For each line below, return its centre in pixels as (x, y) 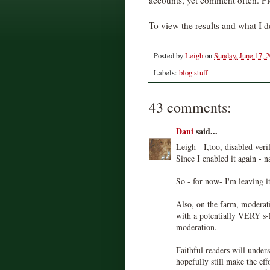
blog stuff (193, 72)
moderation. (196, 227)
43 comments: (190, 107)
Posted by (169, 56)
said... (206, 131)
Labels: (166, 72)
